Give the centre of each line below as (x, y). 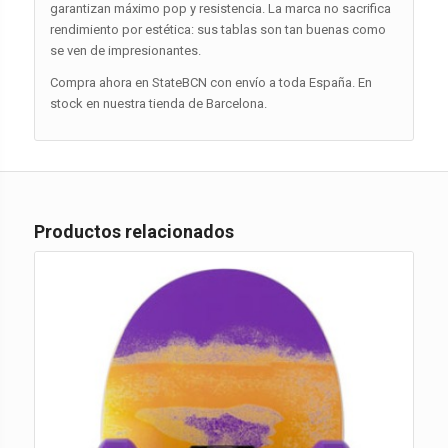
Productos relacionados (133, 231)
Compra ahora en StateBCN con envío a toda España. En (210, 82)
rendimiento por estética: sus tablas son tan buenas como (217, 29)
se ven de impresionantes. (125, 50)
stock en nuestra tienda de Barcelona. (158, 103)
